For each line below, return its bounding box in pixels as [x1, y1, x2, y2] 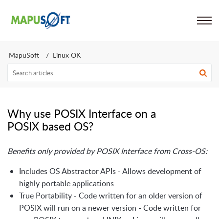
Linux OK [53, 50, 81, 60]
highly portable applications [19, 178, 114, 189]
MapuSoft [9, 50, 39, 60]
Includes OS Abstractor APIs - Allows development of [19, 166, 201, 176]
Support [80, 14, 114, 27]
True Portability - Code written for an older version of [19, 190, 202, 201]
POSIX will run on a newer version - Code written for [19, 202, 201, 213]
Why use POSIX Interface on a [7, 106, 156, 121]
